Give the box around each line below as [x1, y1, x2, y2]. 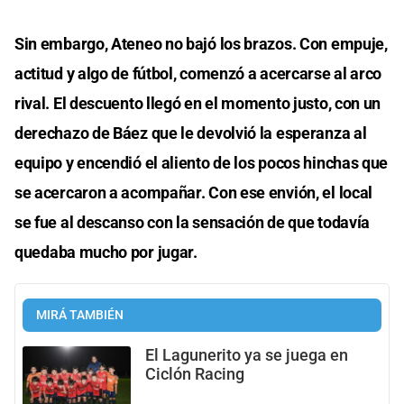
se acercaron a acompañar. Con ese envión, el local [14, 182, 373, 202]
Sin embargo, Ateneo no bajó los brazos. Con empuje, [14, 33, 388, 53]
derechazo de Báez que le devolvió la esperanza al [14, 123, 367, 142]
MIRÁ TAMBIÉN [36, 307, 124, 323]
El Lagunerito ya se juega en [145, 345, 348, 364]
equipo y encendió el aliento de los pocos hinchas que [14, 152, 389, 172]
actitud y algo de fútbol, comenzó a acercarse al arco [14, 63, 382, 83]
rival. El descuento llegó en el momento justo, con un [14, 93, 381, 113]
